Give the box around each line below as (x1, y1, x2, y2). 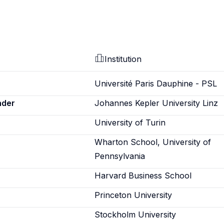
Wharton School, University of (94, 137, 211, 147)
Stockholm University (94, 209, 176, 219)
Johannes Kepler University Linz (94, 98, 218, 108)
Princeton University (94, 190, 172, 200)
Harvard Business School (94, 170, 192, 180)
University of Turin (94, 117, 166, 127)
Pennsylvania (94, 151, 145, 161)
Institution (104, 54, 142, 64)
